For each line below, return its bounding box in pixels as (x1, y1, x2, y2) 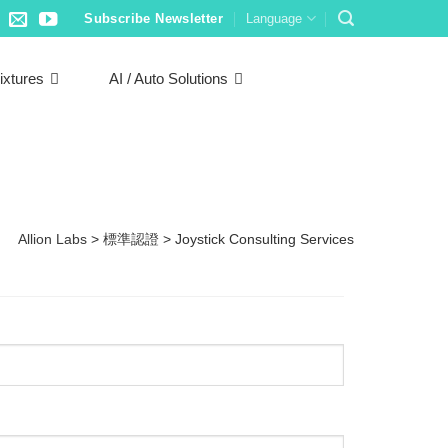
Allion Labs (17, 231, 87, 248)
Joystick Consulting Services (174, 231, 354, 248)
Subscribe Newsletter (84, 10, 224, 26)
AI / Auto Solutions (109, 70, 229, 88)
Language (246, 10, 303, 26)
